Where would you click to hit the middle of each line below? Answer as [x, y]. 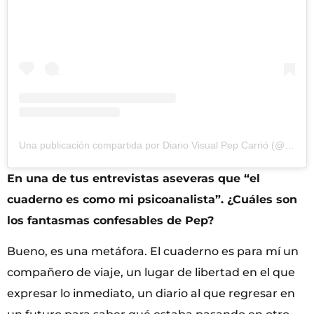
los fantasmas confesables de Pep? [110, 220]
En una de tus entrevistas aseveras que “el [134, 178]
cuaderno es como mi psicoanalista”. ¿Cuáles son [152, 199]
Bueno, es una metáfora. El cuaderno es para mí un [153, 251]
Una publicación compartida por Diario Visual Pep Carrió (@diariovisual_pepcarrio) [289, 145]
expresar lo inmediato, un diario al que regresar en [151, 293]
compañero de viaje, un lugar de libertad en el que [151, 272]
